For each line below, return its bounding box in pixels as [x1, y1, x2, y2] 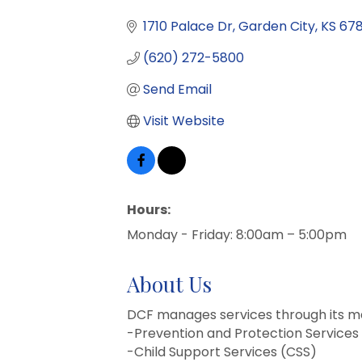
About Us [127, 270, 212, 299]
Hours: [127, 200, 170, 220]
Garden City [238, 17, 315, 36]
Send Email [143, 80, 212, 99]
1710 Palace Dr [143, 17, 233, 36]
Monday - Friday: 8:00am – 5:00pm [127, 225, 347, 245]
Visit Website [143, 112, 225, 131]
